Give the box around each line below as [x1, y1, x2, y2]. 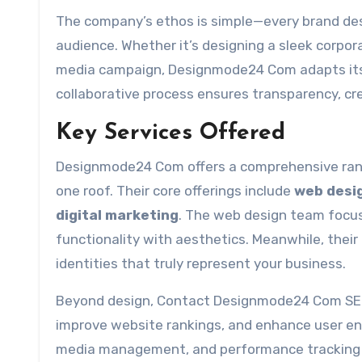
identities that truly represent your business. [56, 255, 346, 271]
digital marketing [56, 206, 179, 223]
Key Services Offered [56, 121, 285, 145]
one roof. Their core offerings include [56, 182, 294, 199]
